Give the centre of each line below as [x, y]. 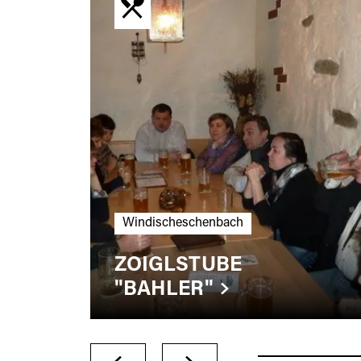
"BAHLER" [164, 290]
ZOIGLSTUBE [178, 266]
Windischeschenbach [183, 223]
